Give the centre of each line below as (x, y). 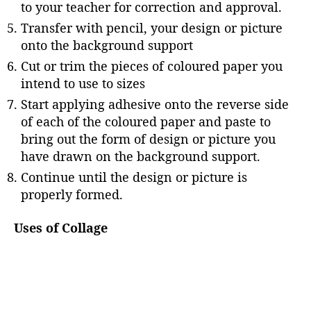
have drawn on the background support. (141, 156)
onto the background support (107, 45)
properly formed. (72, 194)
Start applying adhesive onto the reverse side (155, 104)
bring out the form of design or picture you (148, 139)
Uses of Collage (61, 227)
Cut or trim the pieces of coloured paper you (152, 66)
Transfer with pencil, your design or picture (152, 28)
